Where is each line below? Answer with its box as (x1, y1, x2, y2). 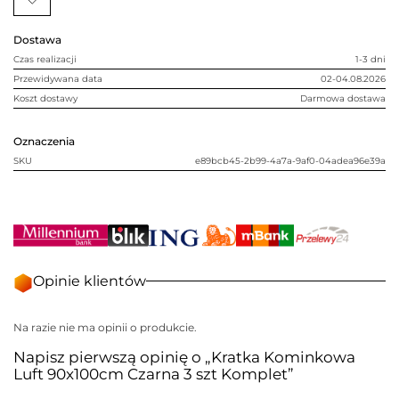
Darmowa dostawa (300, 92, 386, 104)
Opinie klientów (33, 272, 146, 289)
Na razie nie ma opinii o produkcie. (13, 321, 197, 335)
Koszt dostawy (13, 92, 77, 104)
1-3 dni (355, 53, 386, 65)
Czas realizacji (13, 53, 77, 65)
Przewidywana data (13, 72, 102, 85)
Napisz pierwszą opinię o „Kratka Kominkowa (13, 348, 355, 367)
